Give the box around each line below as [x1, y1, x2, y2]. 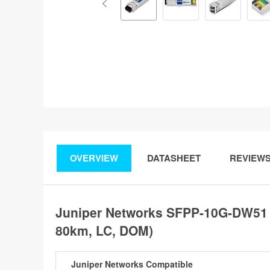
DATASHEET [147, 151, 201, 165]
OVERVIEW [70, 151, 118, 165]
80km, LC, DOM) [55, 221, 153, 240]
